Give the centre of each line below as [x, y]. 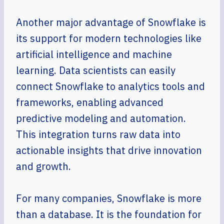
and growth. [43, 166]
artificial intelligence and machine [94, 54]
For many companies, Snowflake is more [109, 198]
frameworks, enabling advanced [90, 102]
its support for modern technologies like [109, 38]
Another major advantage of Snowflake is [111, 22]
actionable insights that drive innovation [109, 150]
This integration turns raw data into [98, 134]
